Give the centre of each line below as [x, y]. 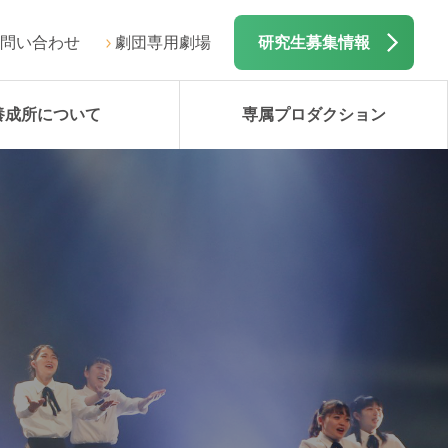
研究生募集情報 [314, 42]
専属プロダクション [313, 115]
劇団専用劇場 [163, 42]
